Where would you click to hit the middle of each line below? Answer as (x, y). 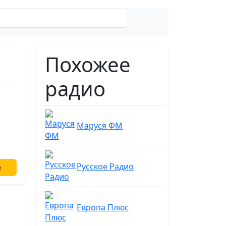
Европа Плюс (103, 207)
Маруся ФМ (100, 126)
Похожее (88, 64)
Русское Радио (105, 166)
